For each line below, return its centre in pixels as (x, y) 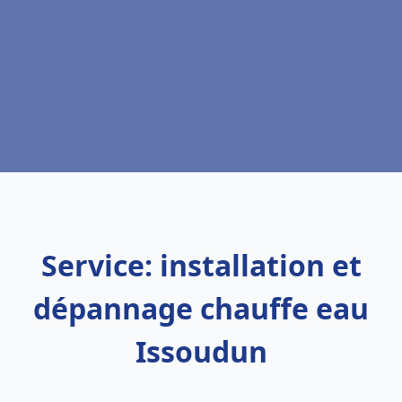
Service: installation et (201, 265)
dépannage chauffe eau (201, 308)
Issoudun (201, 351)
